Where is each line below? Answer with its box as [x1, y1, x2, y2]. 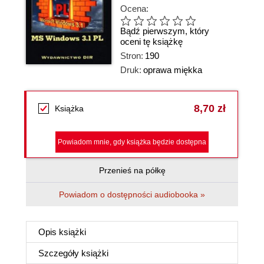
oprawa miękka [143, 65, 202, 75]
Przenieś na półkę [98, 166, 166, 175]
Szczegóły [38, 248, 81, 258]
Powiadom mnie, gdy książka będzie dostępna [58, 138, 206, 146]
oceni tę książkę [120, 37, 183, 47]
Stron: [120, 51, 143, 61]
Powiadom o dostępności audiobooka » [59, 190, 205, 199]
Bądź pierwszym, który [120, 26, 209, 37]
